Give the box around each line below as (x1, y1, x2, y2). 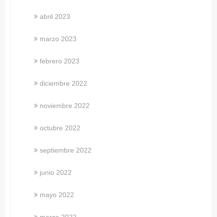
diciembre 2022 (40, 79, 88, 87)
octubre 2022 (40, 124, 81, 132)
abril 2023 (40, 12, 71, 20)
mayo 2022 (40, 190, 75, 199)
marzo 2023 (40, 34, 77, 43)
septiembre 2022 (40, 146, 92, 154)
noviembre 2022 (40, 101, 90, 109)
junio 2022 (40, 168, 72, 176)
